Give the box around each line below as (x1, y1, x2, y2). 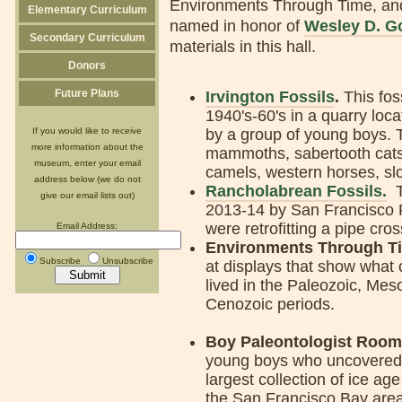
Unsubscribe (102, 256, 153, 266)
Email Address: (57, 221, 118, 231)
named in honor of (170, 17, 304, 36)
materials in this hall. (170, 38, 316, 57)
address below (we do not (33, 174, 141, 184)
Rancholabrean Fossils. (205, 182, 387, 201)
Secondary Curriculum (29, 31, 145, 44)
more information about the (31, 142, 144, 152)
